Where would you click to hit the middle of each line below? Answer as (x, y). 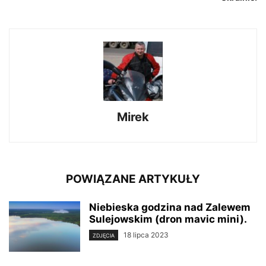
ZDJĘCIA (104, 236)
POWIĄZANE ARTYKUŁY (133, 179)
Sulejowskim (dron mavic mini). (168, 219)
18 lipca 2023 (146, 235)
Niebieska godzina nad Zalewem (170, 208)
